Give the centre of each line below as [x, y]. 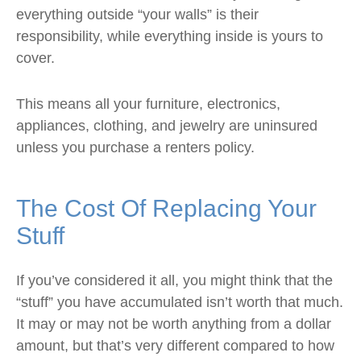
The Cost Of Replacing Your [166, 208]
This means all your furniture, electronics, [148, 104]
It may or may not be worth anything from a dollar [174, 324]
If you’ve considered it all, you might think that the [174, 280]
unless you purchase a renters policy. [135, 147]
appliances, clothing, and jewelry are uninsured [167, 126]
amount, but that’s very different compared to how [175, 346]
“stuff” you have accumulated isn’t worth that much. [180, 302]
